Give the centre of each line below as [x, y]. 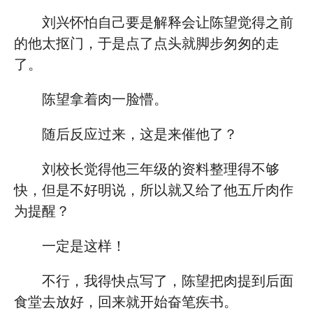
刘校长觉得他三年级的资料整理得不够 [161, 169]
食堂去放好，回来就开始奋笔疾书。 [126, 302]
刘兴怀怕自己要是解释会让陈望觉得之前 [168, 22]
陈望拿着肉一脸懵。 [105, 99]
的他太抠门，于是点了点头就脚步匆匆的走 [147, 43]
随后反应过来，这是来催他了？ [140, 134]
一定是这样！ [84, 246]
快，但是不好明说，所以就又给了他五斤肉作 [154, 190]
